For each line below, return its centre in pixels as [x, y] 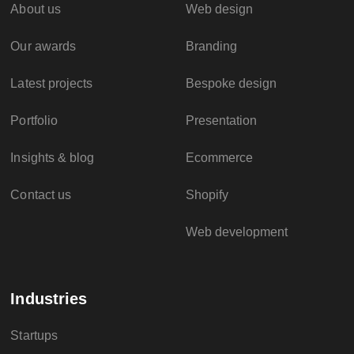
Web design [219, 9]
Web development [237, 232]
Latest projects [52, 84]
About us [36, 9]
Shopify [207, 195]
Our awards [43, 47]
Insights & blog [53, 158]
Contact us [41, 195]
